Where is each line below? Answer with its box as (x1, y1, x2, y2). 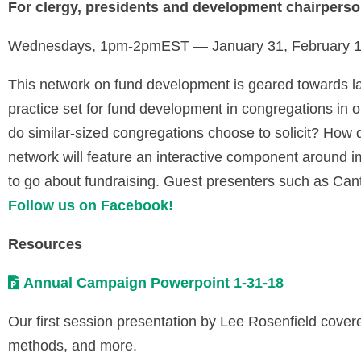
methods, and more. (8, 338, 141, 354)
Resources (8, 236, 82, 252)
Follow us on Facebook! (8, 197, 173, 214)
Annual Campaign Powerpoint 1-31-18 (23, 275, 284, 291)
